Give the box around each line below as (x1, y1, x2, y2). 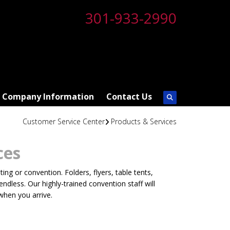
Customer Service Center (22, 117, 105, 126)
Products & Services (110, 117, 177, 126)
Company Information (2, 91, 94, 102)
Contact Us (106, 91, 152, 102)
